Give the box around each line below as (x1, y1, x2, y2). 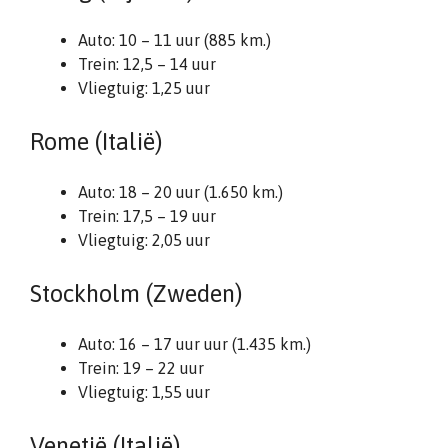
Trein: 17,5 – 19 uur (78, 207, 216, 225)
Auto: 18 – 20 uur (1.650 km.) (78, 183, 283, 201)
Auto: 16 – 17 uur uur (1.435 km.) (78, 335, 311, 353)
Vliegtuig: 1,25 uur (78, 79, 210, 97)
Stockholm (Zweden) (30, 280, 242, 307)
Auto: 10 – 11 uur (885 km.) (78, 31, 271, 49)
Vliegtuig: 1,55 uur (78, 383, 210, 401)
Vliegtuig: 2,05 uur (78, 231, 210, 249)
